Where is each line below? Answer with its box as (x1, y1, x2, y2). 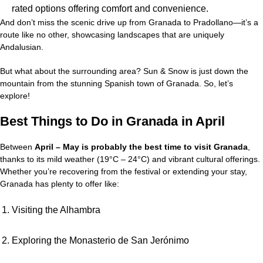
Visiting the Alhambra (12, 204, 100, 215)
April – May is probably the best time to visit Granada (35, 141, 248, 151)
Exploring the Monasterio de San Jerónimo (12, 235, 189, 245)
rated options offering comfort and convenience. (12, 3, 208, 14)
